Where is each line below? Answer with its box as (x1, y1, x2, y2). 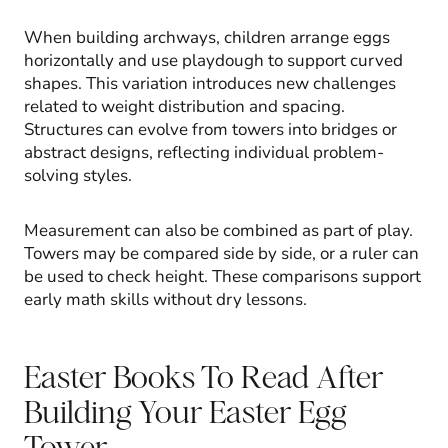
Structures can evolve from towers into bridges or (24, 117, 397, 141)
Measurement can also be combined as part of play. (24, 218, 413, 242)
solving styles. (24, 163, 132, 187)
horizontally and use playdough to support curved (24, 48, 403, 72)
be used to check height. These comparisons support (24, 264, 421, 288)
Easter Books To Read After (24, 357, 383, 395)
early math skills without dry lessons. (24, 287, 307, 311)
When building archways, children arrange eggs (24, 25, 390, 49)
